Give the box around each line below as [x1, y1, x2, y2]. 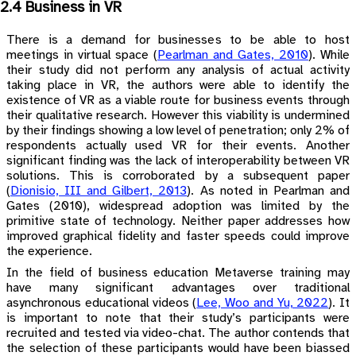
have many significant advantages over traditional [6, 281, 350, 296]
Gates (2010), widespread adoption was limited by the [6, 199, 350, 214]
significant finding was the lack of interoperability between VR [6, 154, 350, 168]
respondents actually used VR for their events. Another [6, 139, 350, 153]
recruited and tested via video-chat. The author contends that [6, 327, 350, 341]
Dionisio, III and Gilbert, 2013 [10, 184, 188, 199]
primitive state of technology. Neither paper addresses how [6, 215, 350, 229]
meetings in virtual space [6, 48, 153, 63]
